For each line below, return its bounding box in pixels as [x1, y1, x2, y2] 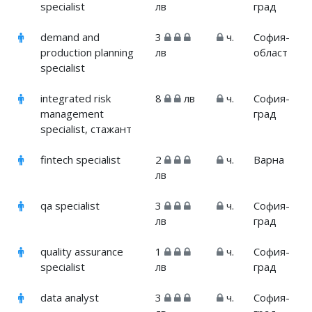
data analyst [40, 290, 100, 305]
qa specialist [40, 198, 100, 213]
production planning [40, 45, 134, 60]
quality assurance [40, 244, 124, 259]
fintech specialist [40, 153, 121, 167]
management [40, 107, 104, 121]
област [253, 45, 288, 60]
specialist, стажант [40, 122, 132, 136]
